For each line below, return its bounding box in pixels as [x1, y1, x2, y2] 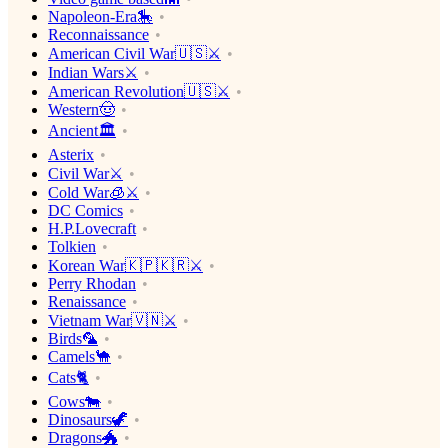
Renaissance [48, 293, 126, 311]
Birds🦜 [48, 330, 98, 348]
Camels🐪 [48, 348, 111, 366]
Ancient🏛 [48, 122, 116, 140]
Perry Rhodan [48, 275, 136, 293]
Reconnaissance [48, 26, 149, 44]
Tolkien [48, 238, 96, 256]
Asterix [48, 146, 94, 164]
